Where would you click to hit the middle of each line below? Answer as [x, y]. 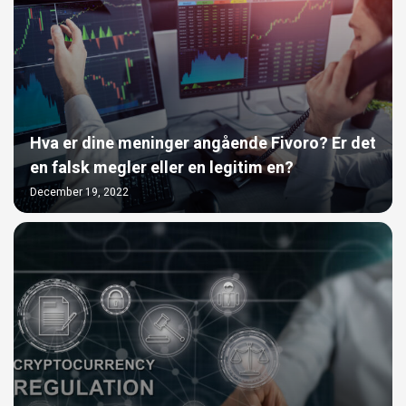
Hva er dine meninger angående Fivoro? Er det [203, 144]
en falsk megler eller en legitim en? [162, 169]
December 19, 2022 [79, 193]
